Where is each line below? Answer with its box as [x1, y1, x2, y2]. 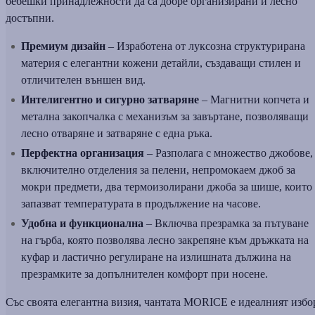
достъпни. [6, 11, 54, 24]
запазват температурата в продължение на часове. [21, 197, 261, 210]
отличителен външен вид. [21, 73, 146, 86]
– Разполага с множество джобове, [144, 146, 313, 159]
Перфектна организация [21, 146, 144, 159]
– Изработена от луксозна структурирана [108, 39, 305, 52]
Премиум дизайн [21, 39, 108, 52]
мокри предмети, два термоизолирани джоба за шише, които [21, 180, 312, 193]
